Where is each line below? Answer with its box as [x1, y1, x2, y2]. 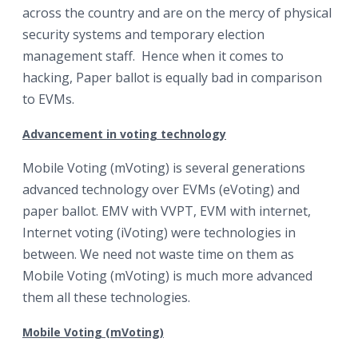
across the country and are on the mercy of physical [22, 4, 332, 22]
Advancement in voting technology [22, 126, 226, 141]
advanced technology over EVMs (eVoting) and [22, 181, 300, 198]
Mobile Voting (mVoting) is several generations [22, 159, 305, 177]
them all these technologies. [22, 288, 190, 306]
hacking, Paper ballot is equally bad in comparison [22, 69, 322, 86]
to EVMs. [22, 90, 74, 108]
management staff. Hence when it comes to [22, 47, 284, 65]
